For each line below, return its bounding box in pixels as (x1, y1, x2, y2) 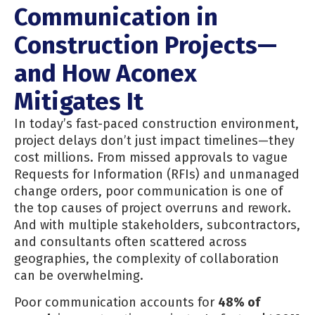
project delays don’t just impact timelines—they (14, 132, 295, 148)
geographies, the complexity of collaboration (14, 250, 279, 266)
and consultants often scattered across (14, 233, 247, 250)
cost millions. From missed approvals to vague (14, 149, 288, 165)
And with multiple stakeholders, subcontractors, (14, 217, 300, 233)
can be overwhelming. (14, 267, 143, 283)
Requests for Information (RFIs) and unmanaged (14, 166, 300, 182)
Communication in (14, 1, 218, 32)
